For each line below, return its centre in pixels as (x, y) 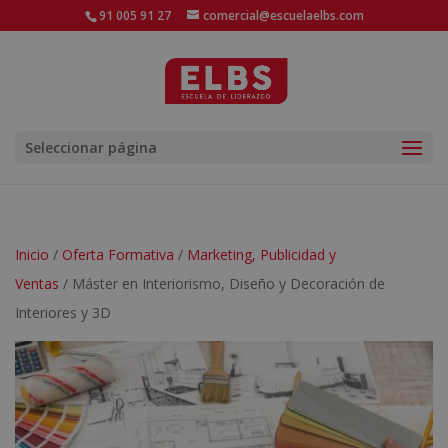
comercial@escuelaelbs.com (283, 15)
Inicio (32, 254)
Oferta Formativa (118, 254)
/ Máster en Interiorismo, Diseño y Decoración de (222, 283)
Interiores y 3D (63, 312)
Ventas (37, 283)
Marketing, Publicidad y (261, 254)
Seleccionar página (91, 147)
